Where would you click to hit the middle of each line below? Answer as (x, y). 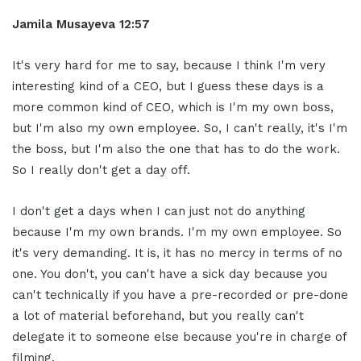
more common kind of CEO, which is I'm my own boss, (173, 107)
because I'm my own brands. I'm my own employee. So (177, 232)
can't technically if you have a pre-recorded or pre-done (180, 295)
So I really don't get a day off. (101, 170)
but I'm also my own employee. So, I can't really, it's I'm (180, 128)
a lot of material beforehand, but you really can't (158, 315)
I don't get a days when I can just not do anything (159, 211)
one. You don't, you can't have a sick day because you (170, 274)
